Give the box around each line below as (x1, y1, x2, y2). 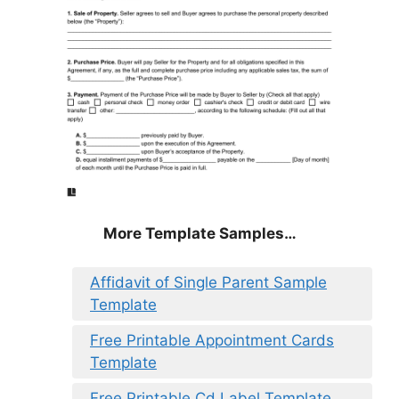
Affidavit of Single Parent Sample (90, 273, 327, 292)
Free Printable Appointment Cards (90, 331, 334, 350)
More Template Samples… (102, 224, 297, 242)
